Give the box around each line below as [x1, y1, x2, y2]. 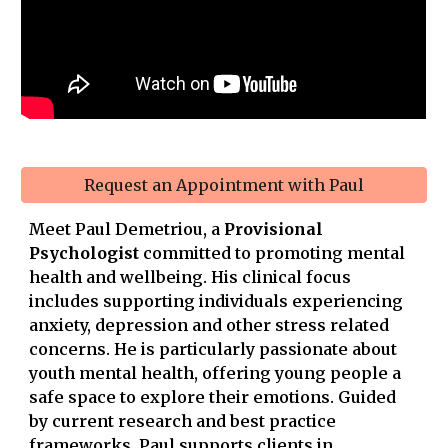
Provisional [224, 219, 324, 240]
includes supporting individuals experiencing [29, 291, 404, 312]
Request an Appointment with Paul [84, 175, 364, 196]
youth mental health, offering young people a [29, 363, 402, 384]
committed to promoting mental [139, 243, 406, 264]
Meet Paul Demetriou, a [29, 219, 225, 240]
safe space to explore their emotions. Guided [29, 387, 397, 408]
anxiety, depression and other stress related [29, 315, 390, 336]
